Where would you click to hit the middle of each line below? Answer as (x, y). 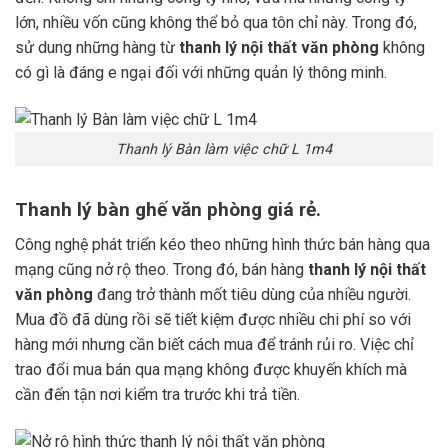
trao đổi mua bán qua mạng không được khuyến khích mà (211, 369)
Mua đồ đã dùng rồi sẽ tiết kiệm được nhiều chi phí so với (213, 319)
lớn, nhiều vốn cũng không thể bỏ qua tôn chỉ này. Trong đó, (216, 22)
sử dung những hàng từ (97, 47)
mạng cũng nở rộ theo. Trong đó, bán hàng (161, 269)
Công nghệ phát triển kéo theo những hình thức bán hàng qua (222, 244)
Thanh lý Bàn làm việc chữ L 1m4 (224, 149)
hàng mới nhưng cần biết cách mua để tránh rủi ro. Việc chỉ (214, 344)
